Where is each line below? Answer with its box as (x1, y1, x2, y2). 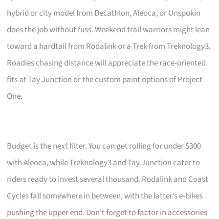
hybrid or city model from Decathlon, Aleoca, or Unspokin (7, 7, 201, 19)
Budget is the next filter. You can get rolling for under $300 (7, 140, 201, 152)
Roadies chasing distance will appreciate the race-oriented (7, 57, 206, 69)
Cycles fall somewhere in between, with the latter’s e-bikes (7, 190, 203, 202)
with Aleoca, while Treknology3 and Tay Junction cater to (7, 156, 200, 169)
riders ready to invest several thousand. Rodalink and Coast (7, 173, 209, 185)
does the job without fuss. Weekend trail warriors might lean (7, 23, 210, 36)
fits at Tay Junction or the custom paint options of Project (7, 73, 203, 86)
